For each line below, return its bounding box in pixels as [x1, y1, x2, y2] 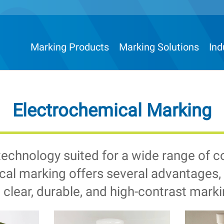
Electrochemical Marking [12, 100, 211, 121]
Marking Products [30, 41, 109, 53]
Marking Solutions [119, 41, 199, 53]
